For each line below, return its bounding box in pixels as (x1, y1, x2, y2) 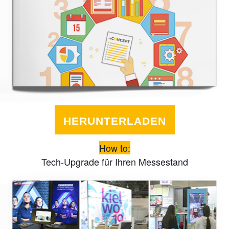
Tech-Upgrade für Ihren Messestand (41, 155, 188, 169)
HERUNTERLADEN (63, 115, 166, 127)
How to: (99, 141, 130, 155)
